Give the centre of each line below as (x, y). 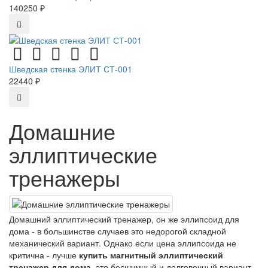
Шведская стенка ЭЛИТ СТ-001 (71, 69)
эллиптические (83, 154)
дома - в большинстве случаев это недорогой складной (118, 231)
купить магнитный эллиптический (151, 255)
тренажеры (65, 178)
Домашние (62, 131)
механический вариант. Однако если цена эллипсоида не (123, 243)
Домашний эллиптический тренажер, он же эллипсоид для (124, 219)
